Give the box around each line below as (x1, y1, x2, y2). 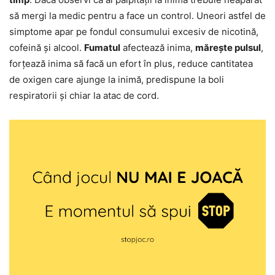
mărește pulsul (195, 42, 261, 54)
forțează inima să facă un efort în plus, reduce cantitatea (9, 58, 253, 70)
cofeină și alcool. (9, 42, 84, 54)
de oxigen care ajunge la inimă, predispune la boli (9, 74, 224, 86)
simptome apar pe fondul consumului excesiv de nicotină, (9, 26, 258, 38)
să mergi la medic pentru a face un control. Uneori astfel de (9, 10, 266, 22)
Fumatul (84, 42, 120, 54)
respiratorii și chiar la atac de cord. (9, 90, 159, 102)
